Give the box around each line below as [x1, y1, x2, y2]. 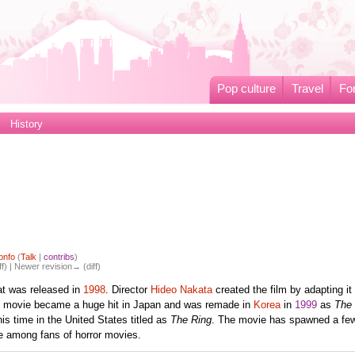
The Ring [170, 315, 212, 326]
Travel [291, 82, 323, 95]
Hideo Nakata [150, 284, 212, 296]
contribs [44, 252, 75, 262]
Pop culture [216, 82, 276, 95]
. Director [105, 284, 151, 296]
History [10, 119, 43, 130]
